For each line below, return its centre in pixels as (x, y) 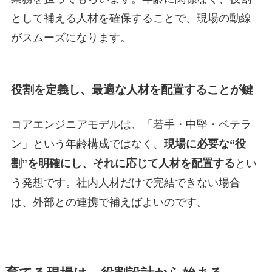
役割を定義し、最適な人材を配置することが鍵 (132, 89)
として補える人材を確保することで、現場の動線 (131, 19)
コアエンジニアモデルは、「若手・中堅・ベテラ (131, 124)
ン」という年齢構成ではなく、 (87, 144)
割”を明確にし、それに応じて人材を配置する (123, 163)
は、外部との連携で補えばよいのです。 (109, 202)
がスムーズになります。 (71, 38)
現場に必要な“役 (205, 144)
